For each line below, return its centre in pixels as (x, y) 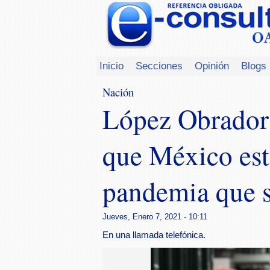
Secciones (159, 66)
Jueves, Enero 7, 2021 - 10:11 (155, 216)
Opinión (212, 66)
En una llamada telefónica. (154, 235)
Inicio (111, 66)
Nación (118, 92)
